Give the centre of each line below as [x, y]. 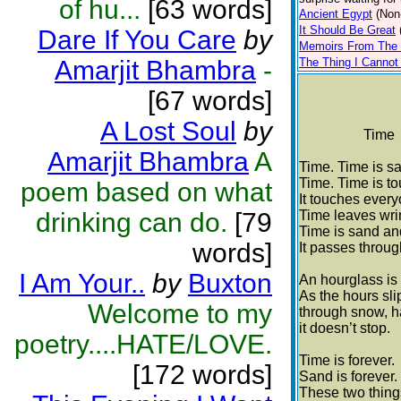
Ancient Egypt [336, 14]
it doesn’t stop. [345, 328]
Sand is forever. [348, 376]
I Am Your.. [82, 283]
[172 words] [202, 375]
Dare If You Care [137, 40]
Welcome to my [180, 314]
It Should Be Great [347, 30]
